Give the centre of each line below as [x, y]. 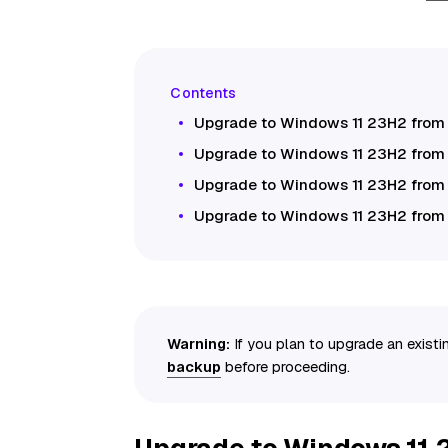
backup [194, 366]
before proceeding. [286, 366]
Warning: [199, 343]
